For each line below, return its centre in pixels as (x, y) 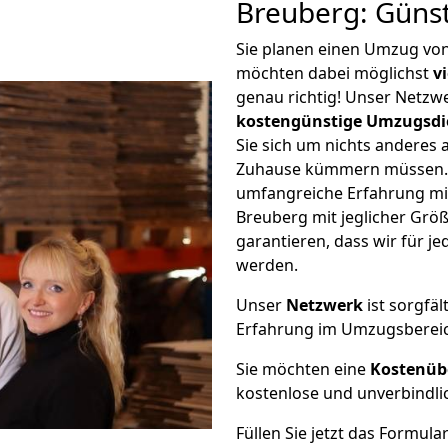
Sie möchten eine (303, 369)
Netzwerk (324, 305)
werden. (267, 265)
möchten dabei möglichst (334, 73)
